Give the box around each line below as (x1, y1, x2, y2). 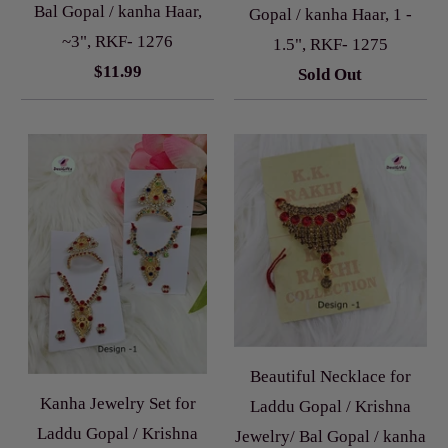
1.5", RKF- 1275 (272, 35, 388, 55)
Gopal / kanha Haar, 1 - (248, 5, 412, 25)
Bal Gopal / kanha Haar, (33, 2, 202, 22)
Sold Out (298, 65, 363, 85)
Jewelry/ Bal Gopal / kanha (234, 426, 426, 446)
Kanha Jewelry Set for (39, 393, 196, 413)
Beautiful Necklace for (249, 366, 411, 386)
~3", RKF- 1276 (62, 32, 174, 52)
